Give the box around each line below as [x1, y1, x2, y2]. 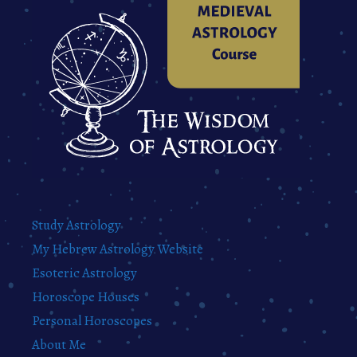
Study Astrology [32, 216, 121, 235]
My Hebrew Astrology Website [32, 240, 203, 259]
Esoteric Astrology [32, 264, 137, 283]
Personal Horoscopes [32, 312, 152, 331]
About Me [32, 335, 86, 355]
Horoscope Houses [32, 288, 139, 307]
